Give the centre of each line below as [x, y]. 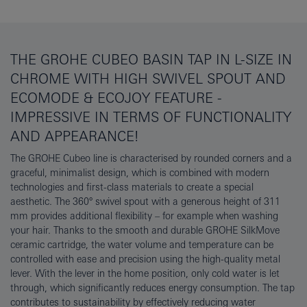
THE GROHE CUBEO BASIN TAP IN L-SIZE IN [151, 60]
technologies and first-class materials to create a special [132, 187]
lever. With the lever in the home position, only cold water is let [145, 274]
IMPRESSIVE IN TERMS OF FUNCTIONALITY [151, 117]
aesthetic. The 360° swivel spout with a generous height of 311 [145, 202]
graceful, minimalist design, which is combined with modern [140, 173]
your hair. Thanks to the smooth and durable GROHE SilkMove [145, 231]
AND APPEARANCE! [74, 136]
